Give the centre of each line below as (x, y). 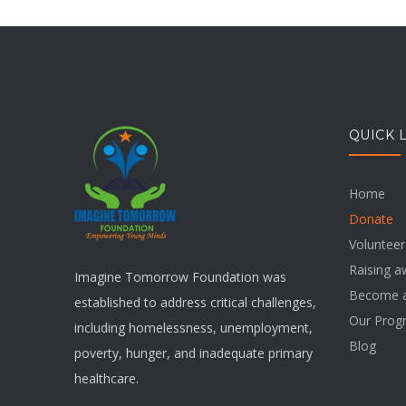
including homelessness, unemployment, (193, 327)
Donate (371, 218)
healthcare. (106, 378)
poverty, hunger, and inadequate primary (193, 353)
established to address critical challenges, (195, 302)
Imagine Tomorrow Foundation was (180, 276)
